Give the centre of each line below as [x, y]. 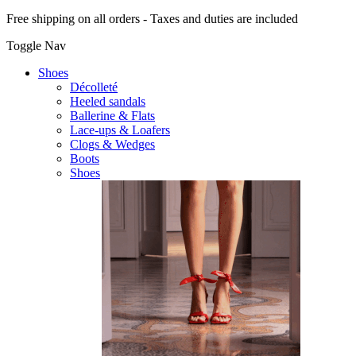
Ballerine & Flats [112, 116]
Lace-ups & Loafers [120, 130]
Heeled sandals [108, 101]
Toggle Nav [36, 46]
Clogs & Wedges [112, 144]
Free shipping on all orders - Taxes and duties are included [152, 19]
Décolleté [94, 87]
